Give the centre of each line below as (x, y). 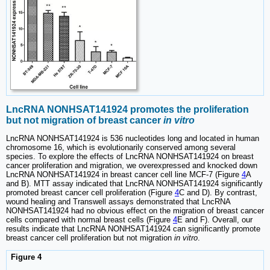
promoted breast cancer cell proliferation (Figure (90, 192)
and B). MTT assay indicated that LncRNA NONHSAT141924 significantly (134, 183)
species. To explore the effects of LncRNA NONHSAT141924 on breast (130, 156)
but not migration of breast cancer (85, 120)
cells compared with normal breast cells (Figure (89, 219)
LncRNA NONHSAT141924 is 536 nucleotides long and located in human (133, 138)
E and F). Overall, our (215, 219)
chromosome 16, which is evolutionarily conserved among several (121, 147)
